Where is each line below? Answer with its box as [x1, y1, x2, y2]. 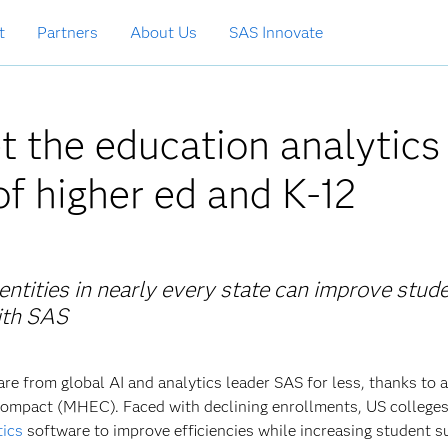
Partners [37, 23, 98, 42]
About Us [130, 23, 197, 42]
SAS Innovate [229, 23, 323, 42]
